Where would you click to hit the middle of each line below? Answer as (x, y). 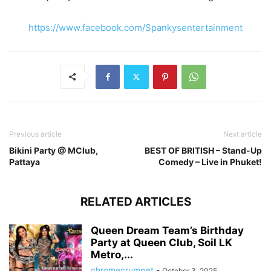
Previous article (35, 134)
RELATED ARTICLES (135, 201)
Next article (243, 134)
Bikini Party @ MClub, (54, 150)
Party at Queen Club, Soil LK (162, 242)
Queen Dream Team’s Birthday (167, 230)
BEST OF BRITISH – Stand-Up (203, 150)
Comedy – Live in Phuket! (210, 162)
